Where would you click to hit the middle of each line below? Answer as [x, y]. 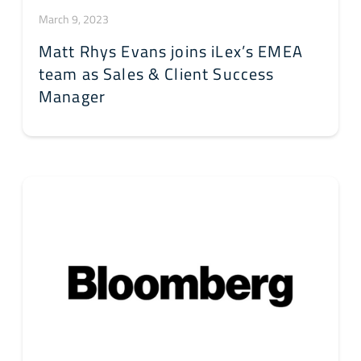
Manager [73, 97]
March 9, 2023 [74, 19]
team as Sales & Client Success [157, 74]
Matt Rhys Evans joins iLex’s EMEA [171, 52]
